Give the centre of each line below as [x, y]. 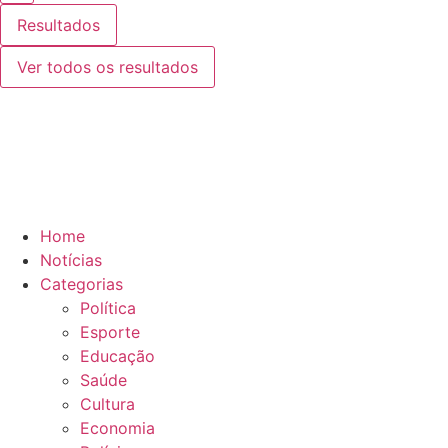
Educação [117, 356]
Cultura [107, 404]
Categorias [81, 284]
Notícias [71, 260]
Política [108, 308]
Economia [117, 428]
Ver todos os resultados [107, 67]
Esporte [110, 332]
